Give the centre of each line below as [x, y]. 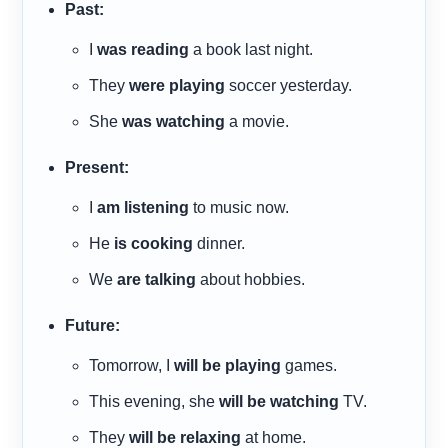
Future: [93, 325]
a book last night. [251, 49]
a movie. [257, 121]
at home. [274, 437]
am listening [143, 207]
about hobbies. [251, 279]
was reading [143, 49]
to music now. [239, 207]
